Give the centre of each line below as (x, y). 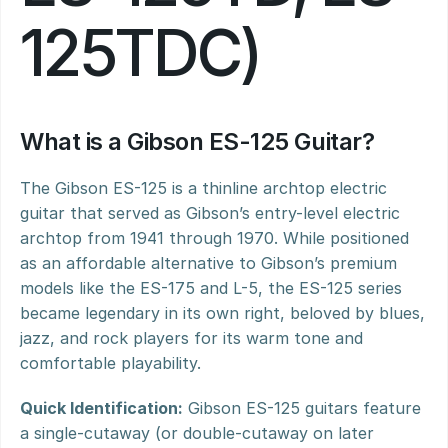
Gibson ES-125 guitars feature (302, 408)
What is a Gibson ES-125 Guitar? (197, 141)
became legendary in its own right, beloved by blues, (222, 313)
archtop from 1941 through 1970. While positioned (214, 238)
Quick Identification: (101, 408)
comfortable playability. (110, 363)
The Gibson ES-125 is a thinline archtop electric (203, 188)
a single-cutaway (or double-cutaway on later (197, 433)
